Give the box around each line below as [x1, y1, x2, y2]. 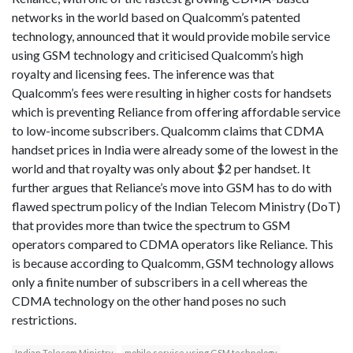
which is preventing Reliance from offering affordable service [12, 104, 340, 120]
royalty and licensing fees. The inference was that [12, 66, 274, 82]
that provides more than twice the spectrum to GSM [12, 217, 291, 233]
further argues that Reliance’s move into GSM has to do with [12, 180, 332, 195]
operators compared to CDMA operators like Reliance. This [12, 236, 333, 252]
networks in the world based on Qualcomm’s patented [12, 9, 300, 25]
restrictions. [12, 312, 76, 328]
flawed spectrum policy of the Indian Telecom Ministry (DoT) [12, 199, 340, 214]
